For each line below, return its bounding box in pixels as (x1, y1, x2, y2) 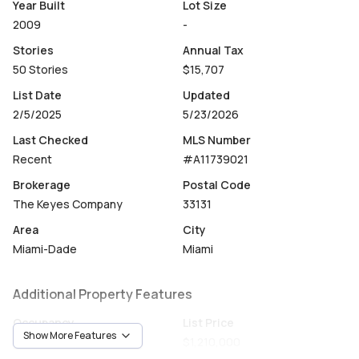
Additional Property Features (13, 285, 192, 303)
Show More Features (23, 329, 116, 342)
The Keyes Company (13, 196, 123, 212)
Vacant (13, 334, 50, 349)
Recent (13, 151, 52, 167)
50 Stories (13, 62, 68, 77)
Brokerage (13, 177, 71, 192)
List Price (183, 315, 234, 330)
